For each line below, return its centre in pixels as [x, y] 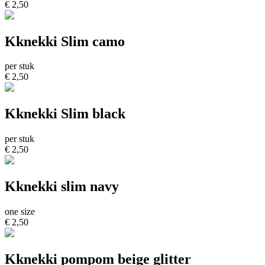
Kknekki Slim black [65, 114]
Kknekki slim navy [62, 187]
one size [20, 212]
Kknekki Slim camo [65, 41]
